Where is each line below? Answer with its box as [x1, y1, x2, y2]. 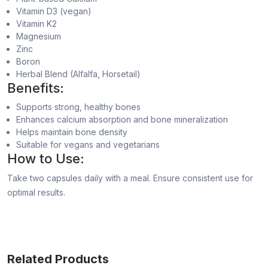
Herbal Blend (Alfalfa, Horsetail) [16, 69, 141, 80]
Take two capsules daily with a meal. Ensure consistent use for [7, 173, 253, 184]
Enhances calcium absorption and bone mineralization [16, 114, 228, 125]
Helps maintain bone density [16, 127, 127, 138]
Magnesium [16, 31, 61, 42]
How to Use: [7, 151, 84, 167]
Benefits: [7, 80, 64, 96]
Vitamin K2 [16, 19, 57, 29]
